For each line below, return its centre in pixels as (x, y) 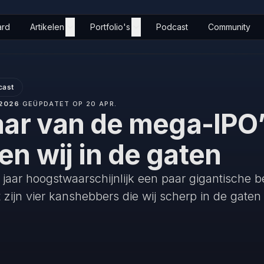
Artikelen (47, 27)
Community (229, 27)
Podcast (172, 27)
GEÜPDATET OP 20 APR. (70, 104)
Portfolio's (110, 27)
